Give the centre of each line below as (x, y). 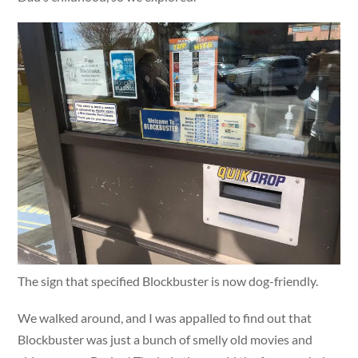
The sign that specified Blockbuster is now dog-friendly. (168, 280)
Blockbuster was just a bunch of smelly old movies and (165, 339)
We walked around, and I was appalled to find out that (165, 317)
